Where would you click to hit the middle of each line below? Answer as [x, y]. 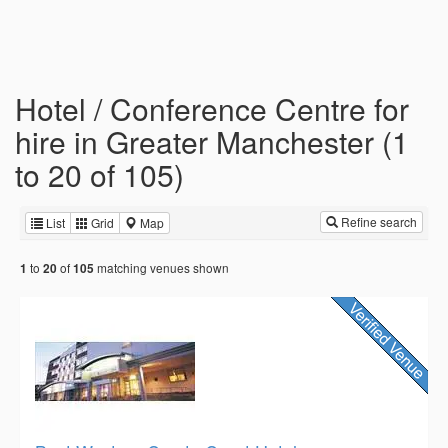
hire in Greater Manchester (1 [212, 141]
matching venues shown [161, 268]
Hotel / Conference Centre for [212, 108]
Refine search [377, 221]
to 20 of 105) [99, 174]
